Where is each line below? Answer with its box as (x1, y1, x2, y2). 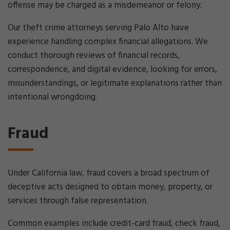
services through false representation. (8, 194, 148, 208)
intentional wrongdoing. (8, 90, 97, 104)
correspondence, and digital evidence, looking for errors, (8, 63, 217, 76)
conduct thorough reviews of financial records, (8, 49, 180, 63)
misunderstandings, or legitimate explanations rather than (8, 76, 222, 90)
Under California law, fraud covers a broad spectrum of (8, 166, 209, 180)
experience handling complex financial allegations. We (8, 35, 208, 49)
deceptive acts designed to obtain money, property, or (8, 180, 213, 194)
